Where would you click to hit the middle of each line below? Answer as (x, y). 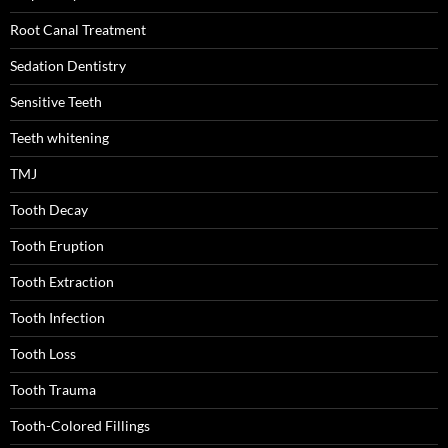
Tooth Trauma (53, 390)
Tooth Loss (43, 354)
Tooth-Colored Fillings (80, 426)
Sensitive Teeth (56, 102)
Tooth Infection (57, 318)
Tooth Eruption (57, 246)
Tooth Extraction (62, 282)
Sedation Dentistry (68, 66)
